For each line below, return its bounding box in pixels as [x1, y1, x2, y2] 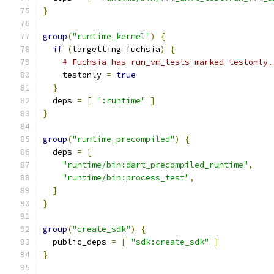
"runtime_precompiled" [72, 134, 175, 144]
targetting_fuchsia [72, 44, 160, 54]
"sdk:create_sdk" [131, 237, 209, 247]
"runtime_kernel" [72, 31, 150, 42]
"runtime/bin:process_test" [62, 172, 190, 183]
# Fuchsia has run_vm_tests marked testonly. [62, 57, 273, 67]
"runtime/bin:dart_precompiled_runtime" [62, 160, 248, 170]
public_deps [43, 237, 111, 247]
